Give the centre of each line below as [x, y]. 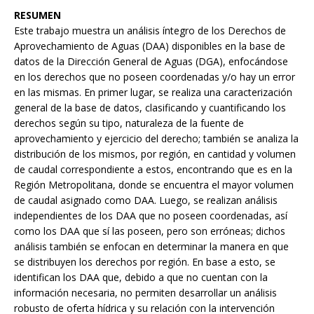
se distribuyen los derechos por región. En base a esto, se [145, 262]
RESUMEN [37, 15]
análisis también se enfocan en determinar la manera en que [151, 247]
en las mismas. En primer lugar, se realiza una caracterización [153, 93]
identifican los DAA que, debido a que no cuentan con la [141, 278]
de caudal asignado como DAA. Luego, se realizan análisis [146, 200]
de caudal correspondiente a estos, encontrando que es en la [153, 170]
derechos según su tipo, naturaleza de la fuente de [129, 123]
